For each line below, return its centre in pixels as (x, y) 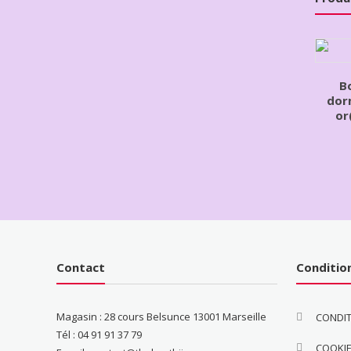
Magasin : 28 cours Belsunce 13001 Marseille (162, 317)
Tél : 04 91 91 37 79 (100, 335)
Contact (81, 268)
